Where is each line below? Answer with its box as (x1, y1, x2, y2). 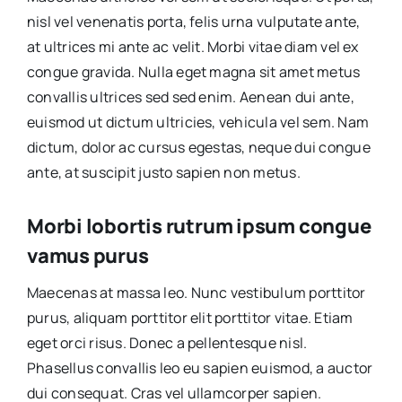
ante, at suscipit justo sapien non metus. (26, 162, 301, 182)
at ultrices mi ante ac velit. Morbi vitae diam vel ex (26, 36, 359, 57)
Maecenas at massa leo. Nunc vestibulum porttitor (26, 282, 366, 302)
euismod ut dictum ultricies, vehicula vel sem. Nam (26, 111, 369, 132)
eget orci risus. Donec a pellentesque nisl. (26, 332, 308, 353)
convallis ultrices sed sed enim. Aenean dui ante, (26, 86, 354, 107)
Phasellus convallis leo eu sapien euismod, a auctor (26, 357, 373, 378)
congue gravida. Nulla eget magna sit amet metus (26, 61, 361, 82)
